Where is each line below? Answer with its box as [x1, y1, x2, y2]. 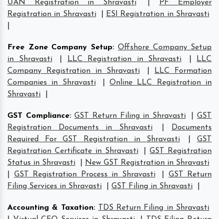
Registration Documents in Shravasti [7, 123, 153, 131]
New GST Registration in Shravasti [85, 158, 209, 167]
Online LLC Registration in [109, 78, 212, 87]
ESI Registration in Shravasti [106, 10, 210, 18]
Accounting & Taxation [7, 203, 93, 212]
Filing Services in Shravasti [7, 182, 102, 190]
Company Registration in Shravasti [7, 66, 140, 75]
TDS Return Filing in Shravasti [98, 203, 210, 212]
